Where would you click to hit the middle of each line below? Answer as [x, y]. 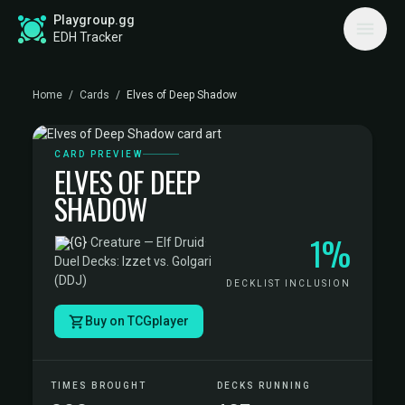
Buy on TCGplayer [137, 321]
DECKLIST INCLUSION [288, 283]
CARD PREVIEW [99, 154]
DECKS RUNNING [264, 386]
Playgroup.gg [94, 20]
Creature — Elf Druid [147, 242]
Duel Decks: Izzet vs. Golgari [133, 261]
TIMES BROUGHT [99, 386]
